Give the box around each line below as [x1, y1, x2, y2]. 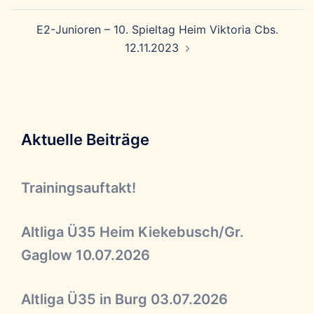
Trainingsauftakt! [21, 179, 136, 196]
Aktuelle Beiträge [21, 130, 149, 149]
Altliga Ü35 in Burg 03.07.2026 [21, 291, 228, 308]
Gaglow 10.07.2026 [21, 247, 150, 264]
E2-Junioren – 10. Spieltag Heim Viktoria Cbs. [36, 22, 278, 36]
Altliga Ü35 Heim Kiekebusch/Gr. [21, 224, 244, 240]
